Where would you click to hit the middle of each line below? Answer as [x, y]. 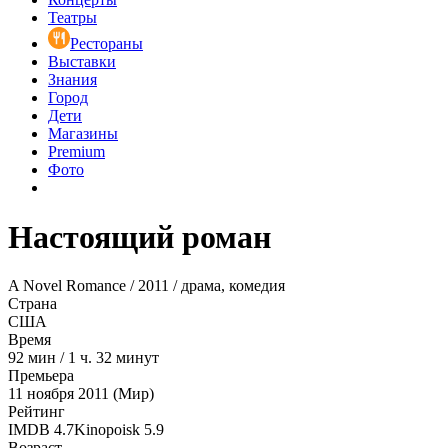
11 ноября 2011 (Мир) [81, 394]
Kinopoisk [107, 430]
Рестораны [106, 44]
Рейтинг [36, 412]
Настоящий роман [139, 236]
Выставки [82, 62]
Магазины [83, 134]
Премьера [41, 376]
